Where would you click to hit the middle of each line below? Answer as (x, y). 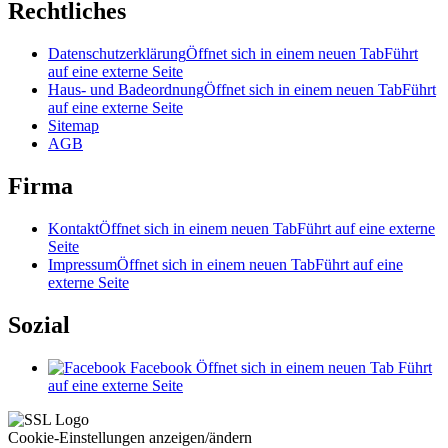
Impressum (82, 264)
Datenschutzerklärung (117, 53)
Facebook (161, 367)
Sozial (39, 324)
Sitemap (73, 125)
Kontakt (73, 228)
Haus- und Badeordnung (126, 89)
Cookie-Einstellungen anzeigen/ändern (130, 437)
